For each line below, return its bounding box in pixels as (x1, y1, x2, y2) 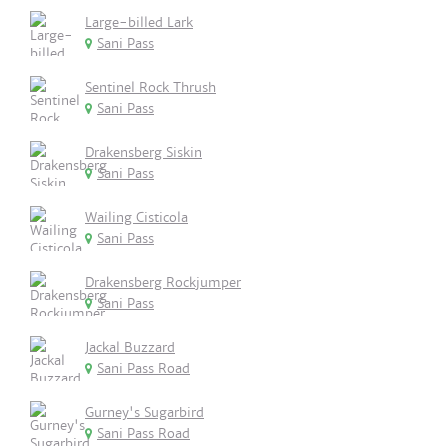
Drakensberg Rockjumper (85, 274, 241, 291)
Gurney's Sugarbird (85, 404, 204, 421)
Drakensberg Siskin (85, 144, 202, 161)
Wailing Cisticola (85, 209, 188, 226)
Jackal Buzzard (85, 339, 175, 356)
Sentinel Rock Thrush (85, 79, 216, 96)
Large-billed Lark (85, 14, 193, 31)
